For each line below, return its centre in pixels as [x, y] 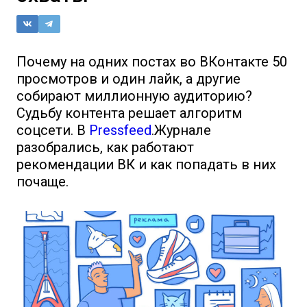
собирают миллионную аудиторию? [134, 96]
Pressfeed [120, 130]
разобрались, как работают [105, 147]
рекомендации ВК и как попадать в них [146, 164]
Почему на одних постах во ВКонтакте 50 [152, 62]
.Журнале [181, 130]
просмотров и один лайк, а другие [128, 79]
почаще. [42, 182]
